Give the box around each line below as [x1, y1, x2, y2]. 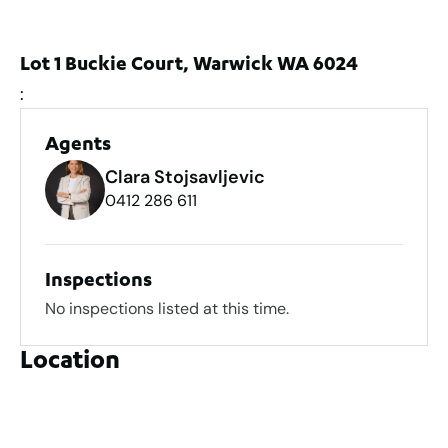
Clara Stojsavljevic [105, 164, 265, 189]
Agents [45, 134, 111, 157]
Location [20, 348, 120, 377]
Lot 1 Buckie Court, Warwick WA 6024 [20, 54, 358, 77]
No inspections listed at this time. [45, 297, 289, 319]
